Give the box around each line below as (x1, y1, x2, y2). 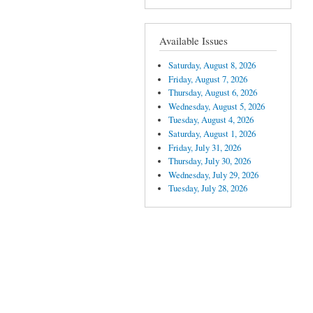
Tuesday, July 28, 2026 (168, 182, 247, 195)
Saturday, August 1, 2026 (168, 127, 256, 140)
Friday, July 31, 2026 (168, 141, 241, 154)
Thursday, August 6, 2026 (168, 87, 257, 99)
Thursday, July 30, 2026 (168, 155, 251, 168)
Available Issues (159, 33, 228, 48)
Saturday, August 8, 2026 (168, 59, 256, 72)
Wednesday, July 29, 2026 (168, 168, 259, 181)
